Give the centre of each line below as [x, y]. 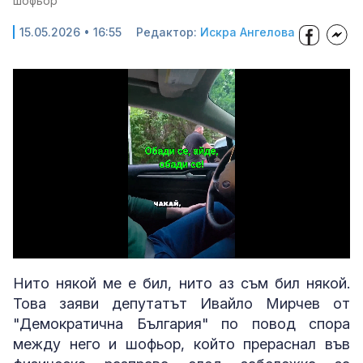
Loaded [132, 247]
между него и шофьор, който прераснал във [181, 344]
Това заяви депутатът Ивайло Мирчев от [181, 303]
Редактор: [168, 32]
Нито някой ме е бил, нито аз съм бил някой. [181, 283]
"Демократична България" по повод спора [181, 324]
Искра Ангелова [248, 32]
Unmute [68, 248]
